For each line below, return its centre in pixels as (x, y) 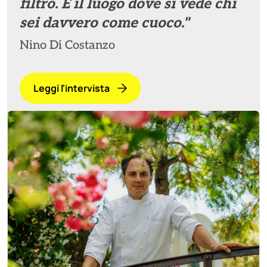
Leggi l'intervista (72, 88)
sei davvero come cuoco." (104, 23)
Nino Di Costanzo (67, 45)
